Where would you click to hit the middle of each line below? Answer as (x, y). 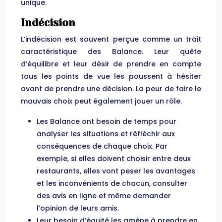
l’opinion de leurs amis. (78, 208)
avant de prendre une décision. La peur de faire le (111, 89)
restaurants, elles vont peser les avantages (116, 171)
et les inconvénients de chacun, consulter (112, 183)
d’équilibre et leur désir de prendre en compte (111, 64)
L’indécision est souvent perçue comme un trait (111, 39)
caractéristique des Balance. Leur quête (111, 52)
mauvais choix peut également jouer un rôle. (101, 101)
